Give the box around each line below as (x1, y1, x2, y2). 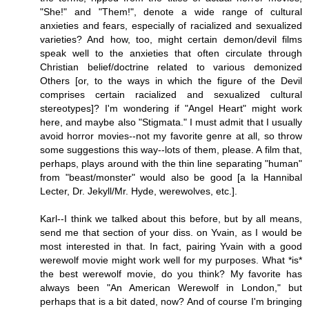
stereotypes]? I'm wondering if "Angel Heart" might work (40, 102, 302, 114)
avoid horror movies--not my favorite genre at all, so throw (40, 130, 302, 141)
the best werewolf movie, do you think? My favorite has (40, 268, 302, 279)
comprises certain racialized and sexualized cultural (40, 88, 302, 100)
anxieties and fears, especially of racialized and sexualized (40, 19, 302, 31)
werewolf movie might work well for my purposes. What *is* (40, 254, 302, 266)
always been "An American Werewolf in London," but (40, 281, 302, 293)
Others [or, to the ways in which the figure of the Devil (40, 74, 302, 86)
